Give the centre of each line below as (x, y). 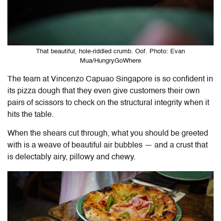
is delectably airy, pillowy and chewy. (72, 157)
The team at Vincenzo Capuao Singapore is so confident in (110, 79)
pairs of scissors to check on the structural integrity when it (108, 103)
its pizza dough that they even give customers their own (104, 91)
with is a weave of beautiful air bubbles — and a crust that (108, 145)
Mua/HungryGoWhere (110, 61)
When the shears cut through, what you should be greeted (108, 133)
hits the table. (31, 115)
